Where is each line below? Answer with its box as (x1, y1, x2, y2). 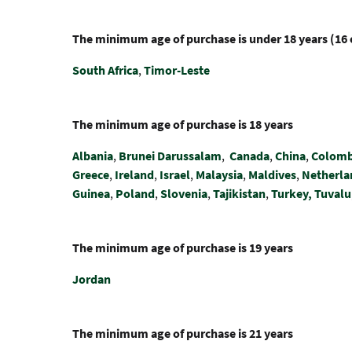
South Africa (72, 62, 138, 78)
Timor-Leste (144, 62, 210, 78)
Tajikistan (213, 185, 266, 201)
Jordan (72, 271, 111, 287)
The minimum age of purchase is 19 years (72, 240, 293, 255)
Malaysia (196, 167, 243, 182)
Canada (229, 148, 269, 163)
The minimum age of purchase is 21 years (72, 325, 293, 341)
